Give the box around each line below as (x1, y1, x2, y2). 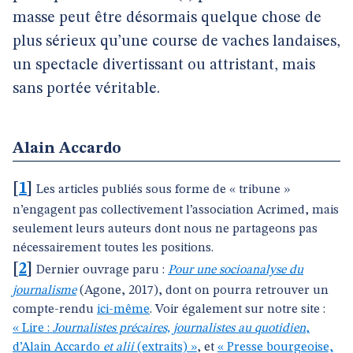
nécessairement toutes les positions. (13, 242, 214, 255)
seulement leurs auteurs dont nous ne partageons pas (13, 223, 318, 236)
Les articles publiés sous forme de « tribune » (36, 184, 290, 196)
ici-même (97, 303, 150, 316)
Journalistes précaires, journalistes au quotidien (53, 322, 306, 335)
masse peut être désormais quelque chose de (13, 10, 321, 26)
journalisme (13, 284, 76, 297)
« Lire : (13, 322, 53, 335)
